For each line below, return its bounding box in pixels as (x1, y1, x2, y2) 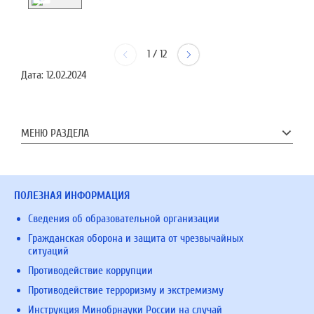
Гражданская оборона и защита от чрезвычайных (28, 232, 243, 245)
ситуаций (28, 245, 69, 257)
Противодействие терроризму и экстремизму (28, 284, 224, 296)
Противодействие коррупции (28, 264, 153, 277)
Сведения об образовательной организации (28, 212, 219, 225)
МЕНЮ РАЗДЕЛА (21, 127, 89, 139)
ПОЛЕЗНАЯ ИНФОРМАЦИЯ (14, 189, 130, 202)
